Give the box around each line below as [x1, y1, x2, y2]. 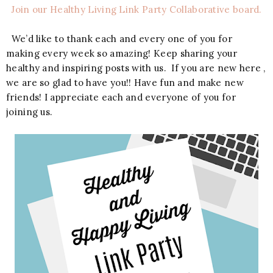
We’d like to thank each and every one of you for [6, 32, 232, 44]
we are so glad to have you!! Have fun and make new [6, 76, 244, 88]
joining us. [6, 105, 53, 118]
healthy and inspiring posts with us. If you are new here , [6, 62, 266, 74]
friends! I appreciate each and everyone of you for [6, 91, 236, 103]
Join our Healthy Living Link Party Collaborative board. [11, 3, 262, 15]
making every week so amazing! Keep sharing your [6, 47, 238, 59]
